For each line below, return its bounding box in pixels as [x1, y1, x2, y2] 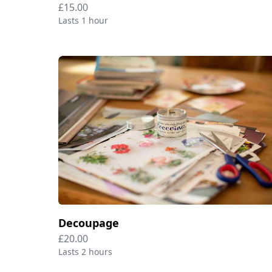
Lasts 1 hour [58, 14, 108, 26]
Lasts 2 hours [58, 245, 112, 257]
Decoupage [58, 215, 119, 230]
